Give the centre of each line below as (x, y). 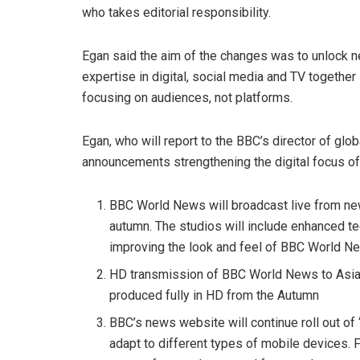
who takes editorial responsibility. (176, 13)
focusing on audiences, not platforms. (187, 98)
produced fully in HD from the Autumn (215, 296)
